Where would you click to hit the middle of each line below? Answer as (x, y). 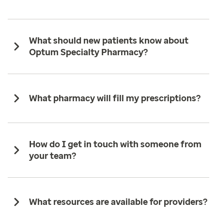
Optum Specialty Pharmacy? (88, 53)
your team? (53, 156)
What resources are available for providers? (118, 202)
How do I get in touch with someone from (115, 145)
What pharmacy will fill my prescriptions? (115, 99)
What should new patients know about (109, 41)
